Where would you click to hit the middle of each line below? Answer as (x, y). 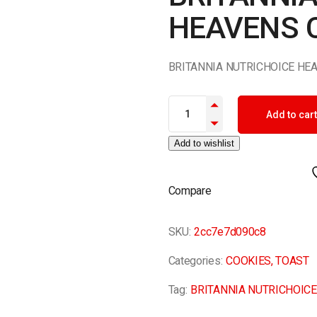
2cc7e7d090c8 (230, 232)
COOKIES (248, 261)
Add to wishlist (204, 143)
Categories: (195, 261)
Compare (190, 191)
